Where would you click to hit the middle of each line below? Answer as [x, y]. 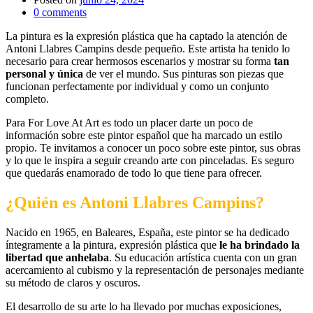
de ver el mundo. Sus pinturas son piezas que [185, 73]
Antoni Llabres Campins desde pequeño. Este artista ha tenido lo [148, 48]
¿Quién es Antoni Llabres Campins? [135, 202]
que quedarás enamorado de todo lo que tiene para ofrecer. [134, 173]
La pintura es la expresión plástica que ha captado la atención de [146, 36]
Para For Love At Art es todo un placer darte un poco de [129, 122]
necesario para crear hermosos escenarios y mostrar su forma [140, 61]
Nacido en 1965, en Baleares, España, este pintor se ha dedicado [147, 232]
